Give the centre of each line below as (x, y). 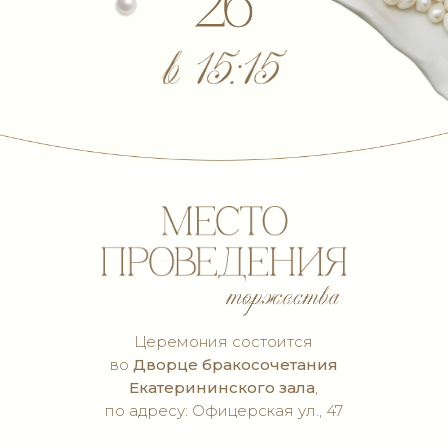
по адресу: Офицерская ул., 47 (223, 410)
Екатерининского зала (222, 387)
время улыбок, (126, 436)
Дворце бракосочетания (235, 364)
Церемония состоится (223, 341)
